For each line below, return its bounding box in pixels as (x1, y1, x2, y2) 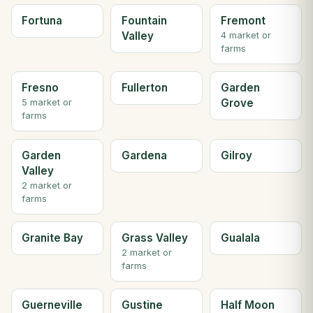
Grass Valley (121, 231, 188, 245)
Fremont (220, 13, 265, 27)
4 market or (220, 29, 271, 41)
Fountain (121, 13, 167, 27)
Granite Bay (22, 231, 84, 245)
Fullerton (121, 81, 168, 95)
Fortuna (22, 13, 63, 27)
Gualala (220, 231, 260, 245)
